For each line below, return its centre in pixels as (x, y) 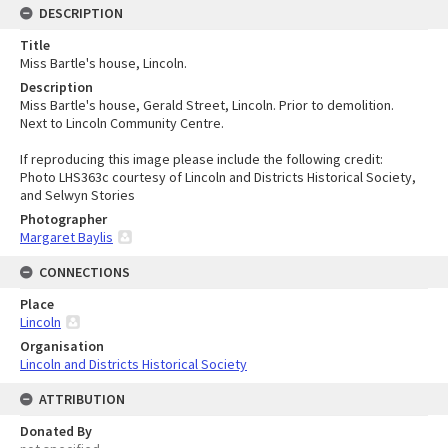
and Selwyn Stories (77, 195)
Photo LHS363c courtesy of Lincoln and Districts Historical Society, (218, 177)
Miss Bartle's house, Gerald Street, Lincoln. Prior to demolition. (207, 105)
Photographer (63, 219)
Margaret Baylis (66, 237)
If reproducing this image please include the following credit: (201, 159)
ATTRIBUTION (82, 399)
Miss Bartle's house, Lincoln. (103, 63)
